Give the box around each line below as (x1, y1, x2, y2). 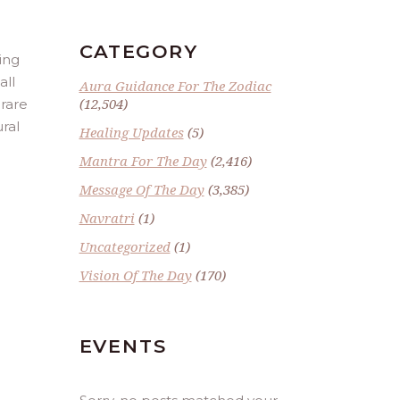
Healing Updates (79, 123, 184, 141)
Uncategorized (79, 237, 171, 255)
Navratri (79, 209, 135, 227)
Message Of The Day (79, 180, 204, 198)
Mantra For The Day (79, 152, 207, 170)
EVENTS (79, 335, 167, 357)
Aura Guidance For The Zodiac (79, 77, 271, 95)
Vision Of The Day (79, 266, 192, 284)
